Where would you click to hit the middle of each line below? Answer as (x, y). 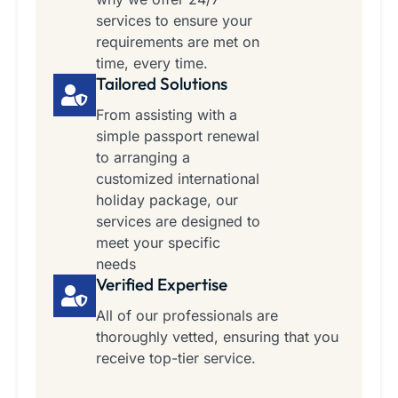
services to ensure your (174, 21)
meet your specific (158, 243)
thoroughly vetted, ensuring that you (217, 337)
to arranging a (143, 158)
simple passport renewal (178, 136)
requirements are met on (178, 42)
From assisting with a (167, 115)
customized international (178, 179)
